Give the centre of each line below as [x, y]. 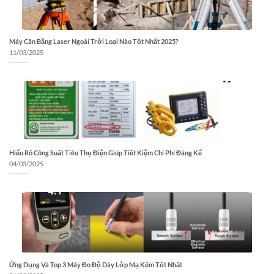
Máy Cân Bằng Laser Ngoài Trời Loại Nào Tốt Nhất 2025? [94, 41]
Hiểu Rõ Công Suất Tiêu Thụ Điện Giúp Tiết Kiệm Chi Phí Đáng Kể [106, 153]
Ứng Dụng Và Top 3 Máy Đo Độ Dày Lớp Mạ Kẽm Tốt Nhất [96, 264]
